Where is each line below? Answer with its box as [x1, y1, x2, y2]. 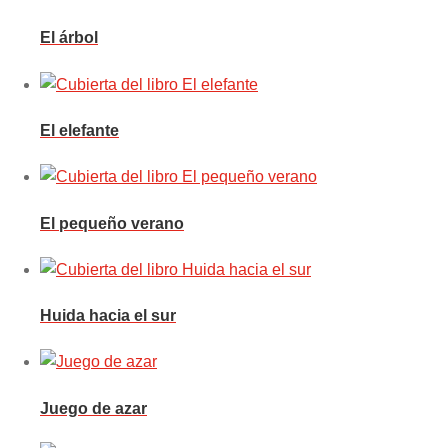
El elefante [40, 122, 119, 140]
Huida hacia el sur [40, 307, 176, 325]
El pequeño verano [40, 214, 184, 232]
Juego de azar [40, 399, 147, 417]
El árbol [40, 29, 98, 47]
